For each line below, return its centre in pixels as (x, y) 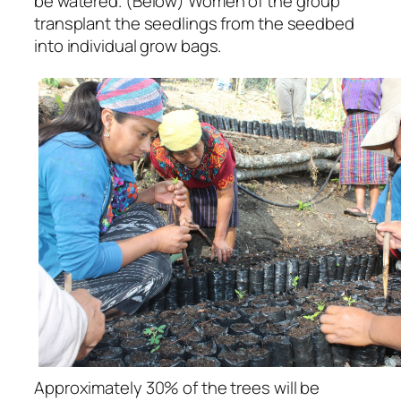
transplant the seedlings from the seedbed (194, 23)
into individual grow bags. (128, 45)
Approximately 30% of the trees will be (177, 387)
